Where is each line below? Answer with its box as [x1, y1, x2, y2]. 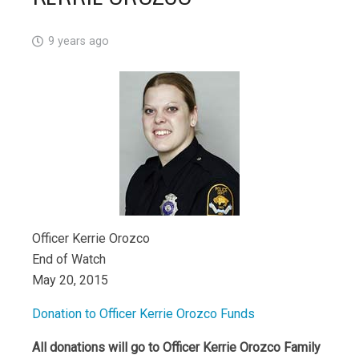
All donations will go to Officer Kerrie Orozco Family [32, 340, 321, 355]
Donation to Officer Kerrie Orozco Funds [32, 306, 255, 321]
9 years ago [47, 34, 109, 48]
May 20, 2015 [32, 272, 108, 288]
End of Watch [32, 252, 106, 267]
